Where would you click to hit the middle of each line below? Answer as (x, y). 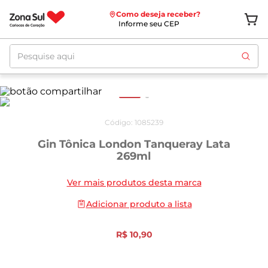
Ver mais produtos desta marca (134, 182)
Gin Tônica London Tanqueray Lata (134, 144)
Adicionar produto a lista (139, 204)
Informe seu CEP (149, 24)
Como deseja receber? (158, 14)
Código (118, 122)
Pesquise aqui (42, 49)
